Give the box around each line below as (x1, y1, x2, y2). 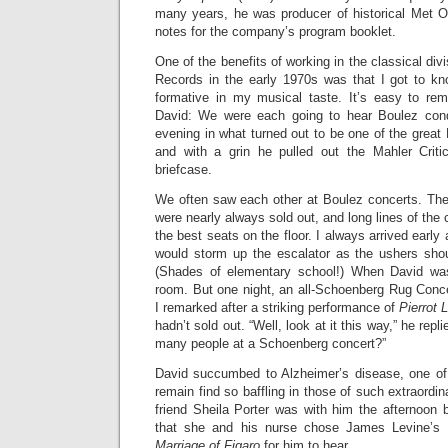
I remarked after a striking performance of (155, 300, 399, 315)
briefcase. (155, 162, 212, 177)
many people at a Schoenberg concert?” (155, 336, 386, 351)
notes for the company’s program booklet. (155, 24, 396, 39)
